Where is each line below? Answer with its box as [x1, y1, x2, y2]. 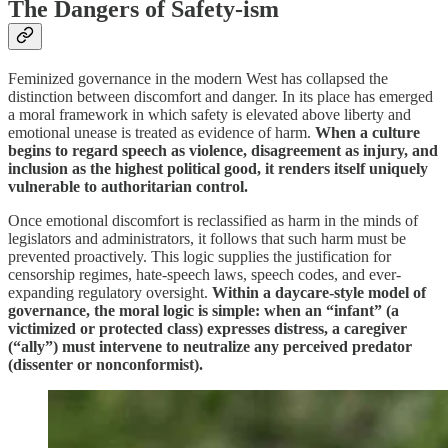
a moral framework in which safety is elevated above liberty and [8, 106, 411, 124]
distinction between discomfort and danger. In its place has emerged [8, 88, 433, 106]
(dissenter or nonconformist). [8, 356, 203, 374]
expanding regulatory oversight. [8, 284, 212, 302]
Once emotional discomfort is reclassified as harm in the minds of [8, 212, 418, 230]
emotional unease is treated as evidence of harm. [8, 124, 315, 142]
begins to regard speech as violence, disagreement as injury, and [8, 142, 438, 160]
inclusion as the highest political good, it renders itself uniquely [8, 160, 428, 178]
